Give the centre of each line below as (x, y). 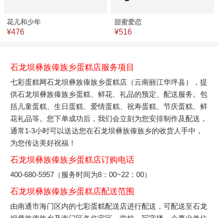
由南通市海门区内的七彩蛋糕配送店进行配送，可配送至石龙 (109, 206)
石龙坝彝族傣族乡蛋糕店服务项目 (73, 67)
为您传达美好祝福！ (43, 143)
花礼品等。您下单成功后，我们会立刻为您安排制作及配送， (109, 118)
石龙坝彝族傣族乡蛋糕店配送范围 (73, 191)
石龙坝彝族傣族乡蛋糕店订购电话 (73, 160)
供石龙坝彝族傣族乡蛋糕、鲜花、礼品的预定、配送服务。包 (109, 94)
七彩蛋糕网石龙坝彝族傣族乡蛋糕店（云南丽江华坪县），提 (109, 82)
